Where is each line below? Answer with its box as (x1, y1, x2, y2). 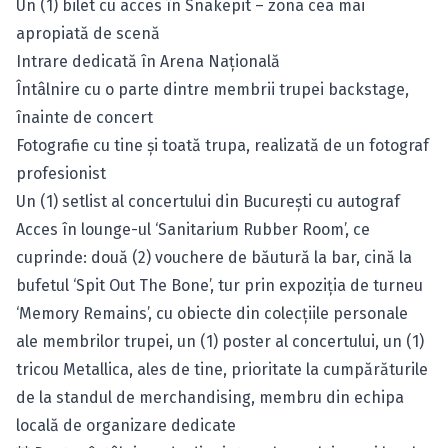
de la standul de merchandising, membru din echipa (16, 388, 404, 407)
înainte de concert (16, 108, 153, 127)
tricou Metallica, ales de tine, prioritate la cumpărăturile (16, 360, 428, 379)
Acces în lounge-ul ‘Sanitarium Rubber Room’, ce (16, 220, 370, 239)
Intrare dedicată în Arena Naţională (16, 52, 280, 71)
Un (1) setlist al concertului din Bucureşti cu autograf (16, 192, 400, 211)
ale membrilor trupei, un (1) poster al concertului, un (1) (16, 332, 424, 351)
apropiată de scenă (16, 24, 160, 43)
